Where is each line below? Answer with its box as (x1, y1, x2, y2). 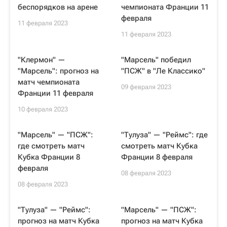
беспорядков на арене (18, 3, 98, 12)
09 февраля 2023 (121, 83, 171, 91)
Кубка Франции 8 (18, 153, 80, 162)
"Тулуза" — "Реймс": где (121, 130, 208, 139)
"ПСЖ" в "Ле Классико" (121, 66, 205, 75)
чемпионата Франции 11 (121, 3, 209, 12)
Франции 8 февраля (121, 153, 193, 162)
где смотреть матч (18, 141, 85, 150)
